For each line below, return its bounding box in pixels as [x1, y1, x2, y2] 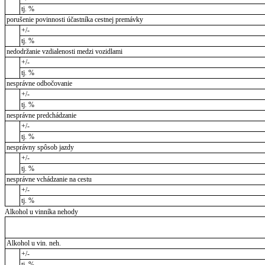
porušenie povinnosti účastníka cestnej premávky [6, 15, 143, 24]
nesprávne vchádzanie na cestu [6, 174, 92, 183]
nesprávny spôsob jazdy [6, 143, 74, 151]
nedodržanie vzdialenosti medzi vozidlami [6, 47, 122, 56]
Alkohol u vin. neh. [6, 238, 61, 247]
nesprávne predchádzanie [6, 111, 76, 119]
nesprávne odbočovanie [6, 79, 72, 88]
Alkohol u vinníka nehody [5, 207, 78, 216]
